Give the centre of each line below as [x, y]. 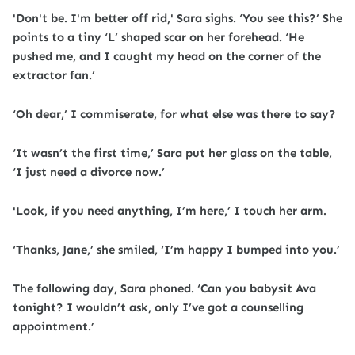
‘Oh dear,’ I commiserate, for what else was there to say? [174, 114]
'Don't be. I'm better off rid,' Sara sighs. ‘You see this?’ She [177, 18]
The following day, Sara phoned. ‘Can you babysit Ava [164, 288]
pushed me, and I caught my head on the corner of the [167, 56]
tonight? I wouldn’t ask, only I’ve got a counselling [158, 307]
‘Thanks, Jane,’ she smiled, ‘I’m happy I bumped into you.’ [176, 250]
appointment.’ [53, 326]
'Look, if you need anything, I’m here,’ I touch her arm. [170, 211]
